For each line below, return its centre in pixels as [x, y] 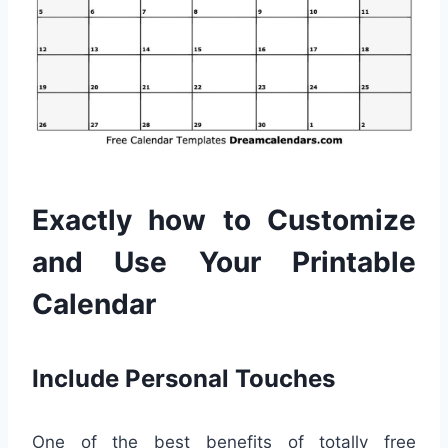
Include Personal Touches [183, 378]
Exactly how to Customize [224, 219]
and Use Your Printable [224, 261]
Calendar [94, 303]
